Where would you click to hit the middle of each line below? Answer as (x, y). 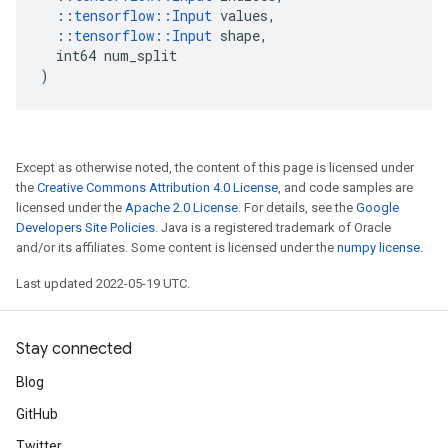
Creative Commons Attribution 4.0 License (157, 187)
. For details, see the (297, 207)
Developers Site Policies (85, 227)
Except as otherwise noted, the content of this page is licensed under (215, 167)
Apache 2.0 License (181, 207)
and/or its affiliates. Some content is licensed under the (176, 247)
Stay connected (74, 349)
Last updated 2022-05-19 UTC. (103, 283)
